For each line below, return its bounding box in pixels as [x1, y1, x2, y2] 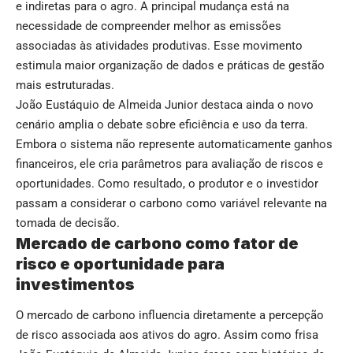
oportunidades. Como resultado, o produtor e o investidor [16, 176, 318, 191]
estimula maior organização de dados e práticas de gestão [16, 58, 325, 72]
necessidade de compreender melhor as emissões [16, 18, 281, 33]
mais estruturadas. [16, 77, 114, 92]
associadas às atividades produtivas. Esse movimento [16, 38, 303, 53]
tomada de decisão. [16, 215, 120, 230]
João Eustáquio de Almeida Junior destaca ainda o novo [16, 97, 314, 112]
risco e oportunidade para [16, 254, 225, 273]
